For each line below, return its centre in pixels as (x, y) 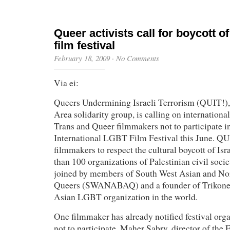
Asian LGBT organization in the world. (126, 197)
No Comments (138, 58)
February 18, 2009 (82, 58)
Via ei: (66, 83)
